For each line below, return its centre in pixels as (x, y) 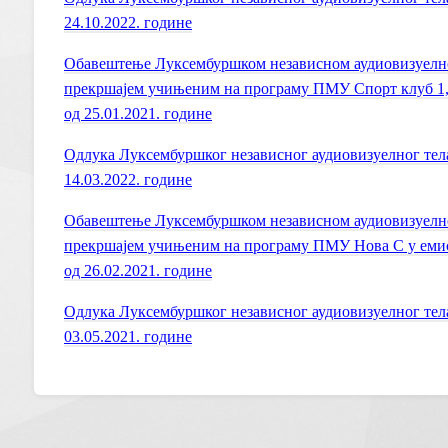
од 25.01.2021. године (138, 113)
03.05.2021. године (128, 336)
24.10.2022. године (128, 22)
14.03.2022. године (128, 179)
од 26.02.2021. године (138, 270)
